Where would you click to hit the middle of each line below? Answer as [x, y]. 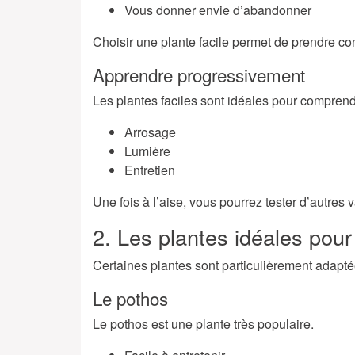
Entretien [150, 170]
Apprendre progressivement [199, 75]
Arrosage [150, 132]
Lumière [147, 151]
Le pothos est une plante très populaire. [203, 324]
